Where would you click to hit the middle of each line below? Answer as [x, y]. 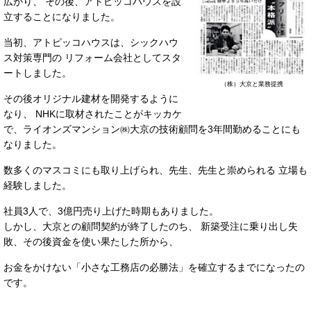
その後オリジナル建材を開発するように [91, 99]
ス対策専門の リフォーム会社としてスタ [92, 58]
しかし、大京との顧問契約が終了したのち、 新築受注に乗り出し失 [151, 226]
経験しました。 [37, 185]
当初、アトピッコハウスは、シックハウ [91, 42]
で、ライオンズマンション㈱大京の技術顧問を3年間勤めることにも [152, 129]
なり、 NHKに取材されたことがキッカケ [93, 114]
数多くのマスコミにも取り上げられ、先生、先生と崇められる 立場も [155, 170]
